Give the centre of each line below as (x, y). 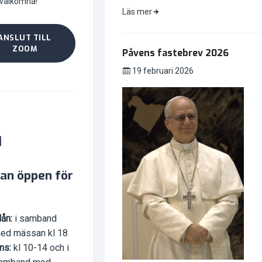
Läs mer (137, 11)
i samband (34, 218)
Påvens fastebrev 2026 (175, 53)
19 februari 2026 (162, 70)
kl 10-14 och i (40, 247)
